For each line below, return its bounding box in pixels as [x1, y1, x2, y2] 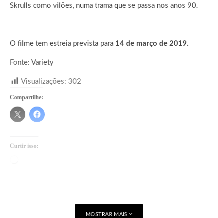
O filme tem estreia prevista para [10, 39, 115, 47]
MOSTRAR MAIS [85, 211, 129, 217]
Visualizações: [21, 77, 66, 85]
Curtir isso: [10, 142, 38, 149]
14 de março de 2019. [115, 39, 189, 47]
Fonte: [10, 58, 31, 66]
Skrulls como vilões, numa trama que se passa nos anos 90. [10, 1, 198, 9]
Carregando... [18, 156, 60, 164]
